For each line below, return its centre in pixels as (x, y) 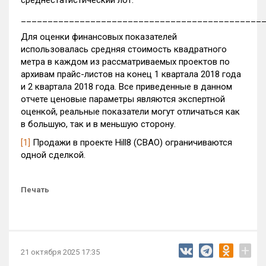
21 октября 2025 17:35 (60, 252)
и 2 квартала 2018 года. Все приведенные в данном (126, 87)
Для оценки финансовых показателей (99, 37)
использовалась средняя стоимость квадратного (124, 49)
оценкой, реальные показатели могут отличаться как (130, 112)
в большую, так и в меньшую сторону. (98, 124)
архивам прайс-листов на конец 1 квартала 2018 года (131, 74)
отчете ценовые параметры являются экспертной (123, 99)
